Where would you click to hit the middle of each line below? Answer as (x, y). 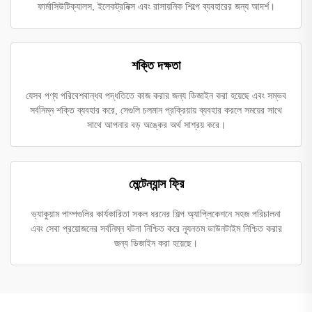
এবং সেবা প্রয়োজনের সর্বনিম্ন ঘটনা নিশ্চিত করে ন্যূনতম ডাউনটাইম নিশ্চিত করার (156, 228)
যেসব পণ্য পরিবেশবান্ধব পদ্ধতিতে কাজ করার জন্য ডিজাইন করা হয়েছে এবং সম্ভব (156, 95)
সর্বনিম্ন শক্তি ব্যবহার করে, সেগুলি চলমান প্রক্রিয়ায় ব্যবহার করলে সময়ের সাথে (156, 110)
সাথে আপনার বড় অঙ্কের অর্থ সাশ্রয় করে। (156, 124)
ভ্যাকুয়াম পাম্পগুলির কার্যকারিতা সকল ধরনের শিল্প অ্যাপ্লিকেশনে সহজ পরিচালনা (156, 213)
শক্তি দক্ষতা (156, 65)
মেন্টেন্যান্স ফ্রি (156, 184)
